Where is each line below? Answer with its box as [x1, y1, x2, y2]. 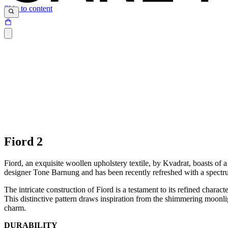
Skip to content [4, 4, 52, 13]
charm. [4, 203, 26, 212]
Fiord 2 [4, 134, 43, 148]
